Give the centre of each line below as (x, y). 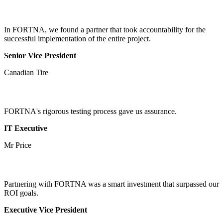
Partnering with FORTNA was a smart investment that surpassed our (111, 184)
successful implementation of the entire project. (77, 38)
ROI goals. (21, 193)
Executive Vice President (46, 210)
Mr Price (18, 145)
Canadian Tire (26, 72)
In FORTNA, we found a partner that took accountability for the (105, 29)
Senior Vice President (40, 55)
